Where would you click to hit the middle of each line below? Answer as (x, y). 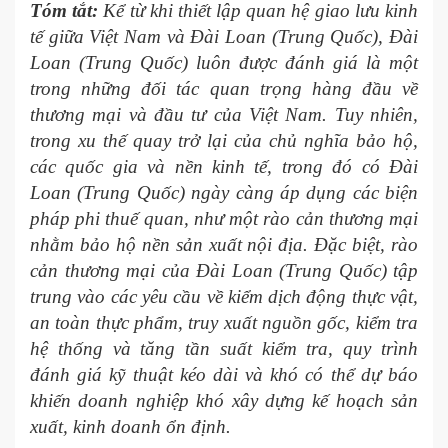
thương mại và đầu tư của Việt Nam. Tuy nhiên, (224, 114)
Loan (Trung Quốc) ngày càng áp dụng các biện (224, 192)
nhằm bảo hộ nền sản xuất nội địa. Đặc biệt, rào (224, 244)
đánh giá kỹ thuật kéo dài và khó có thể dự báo (224, 374)
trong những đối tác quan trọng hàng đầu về (224, 88)
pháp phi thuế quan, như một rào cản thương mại (224, 218)
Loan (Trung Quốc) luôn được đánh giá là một (224, 62)
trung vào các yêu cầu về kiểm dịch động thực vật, (224, 296)
